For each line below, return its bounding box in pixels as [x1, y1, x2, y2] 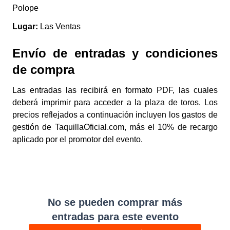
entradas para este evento [51, 211, 179, 222]
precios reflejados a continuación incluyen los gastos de [12, 110, 218, 119]
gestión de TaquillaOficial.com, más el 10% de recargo [12, 123, 218, 131]
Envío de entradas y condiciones [12, 46, 218, 60]
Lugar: [12, 22, 38, 31]
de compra [12, 63, 74, 76]
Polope [12, 4, 41, 12]
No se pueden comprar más [48, 197, 182, 208]
